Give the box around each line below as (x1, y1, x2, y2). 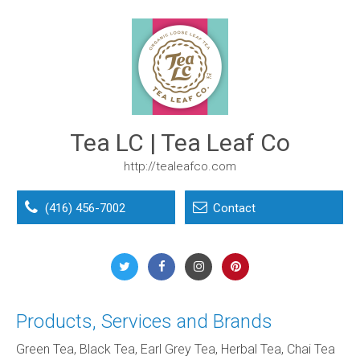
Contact (213, 201, 256, 215)
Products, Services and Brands (16, 310, 272, 333)
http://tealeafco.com (124, 159, 236, 174)
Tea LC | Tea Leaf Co (70, 129, 290, 157)
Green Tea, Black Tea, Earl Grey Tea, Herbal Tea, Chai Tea (16, 342, 335, 357)
